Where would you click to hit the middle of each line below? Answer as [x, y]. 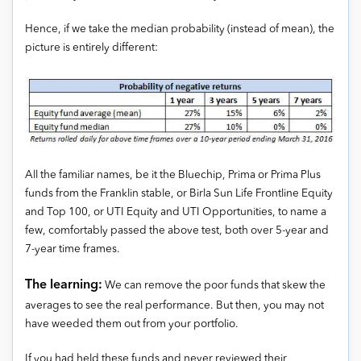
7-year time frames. [73, 249]
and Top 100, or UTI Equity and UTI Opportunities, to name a [176, 212]
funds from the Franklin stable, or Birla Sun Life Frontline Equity [179, 193]
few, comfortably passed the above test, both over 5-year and [177, 230]
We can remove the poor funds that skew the [214, 285]
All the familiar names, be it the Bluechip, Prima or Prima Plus [173, 175]
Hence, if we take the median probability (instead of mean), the [180, 30]
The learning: [64, 285]
